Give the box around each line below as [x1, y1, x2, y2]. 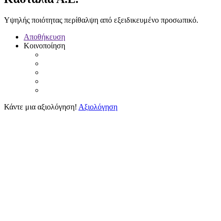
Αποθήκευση [24, 32, 65, 41]
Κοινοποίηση [24, 41, 65, 50]
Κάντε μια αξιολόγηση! [4, 102, 77, 111]
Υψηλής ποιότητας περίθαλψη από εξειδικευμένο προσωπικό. [4, 15, 198, 24]
